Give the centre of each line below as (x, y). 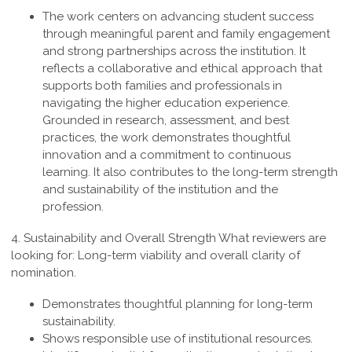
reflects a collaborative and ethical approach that (182, 69)
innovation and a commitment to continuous (167, 155)
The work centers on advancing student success (178, 17)
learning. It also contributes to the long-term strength (190, 172)
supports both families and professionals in (162, 86)
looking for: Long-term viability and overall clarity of (156, 256)
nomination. (44, 273)
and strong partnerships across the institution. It (174, 51)
